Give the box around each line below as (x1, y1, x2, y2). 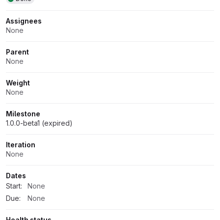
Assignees (6, 16, 42, 25)
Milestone (6, 109, 40, 118)
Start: (6, 181, 22, 190)
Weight (6, 78, 30, 87)
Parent (6, 47, 29, 56)
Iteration (6, 140, 35, 149)
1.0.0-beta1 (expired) (6, 118, 73, 127)
